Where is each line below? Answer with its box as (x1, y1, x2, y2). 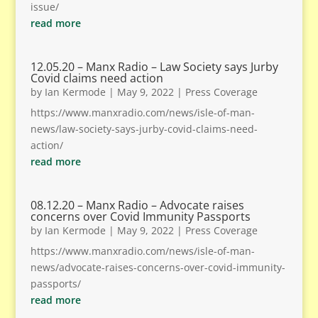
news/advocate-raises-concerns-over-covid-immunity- (30, 261, 285, 274)
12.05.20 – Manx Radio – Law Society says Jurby (30, 59, 278, 75)
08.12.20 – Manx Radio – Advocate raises (30, 197, 244, 213)
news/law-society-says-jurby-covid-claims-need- (30, 122, 258, 136)
